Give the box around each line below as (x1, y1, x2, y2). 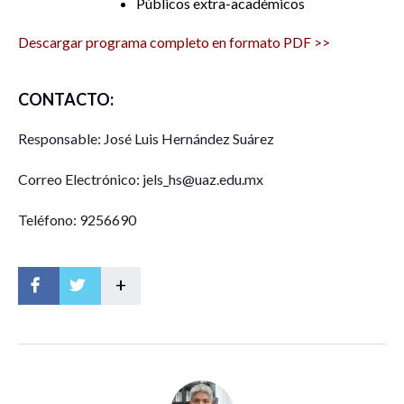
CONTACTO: (18, 88, 114, 109)
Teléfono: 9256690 (18, 210, 136, 228)
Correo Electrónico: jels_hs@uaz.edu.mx (18, 170, 263, 188)
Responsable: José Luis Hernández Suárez (18, 129, 274, 147)
